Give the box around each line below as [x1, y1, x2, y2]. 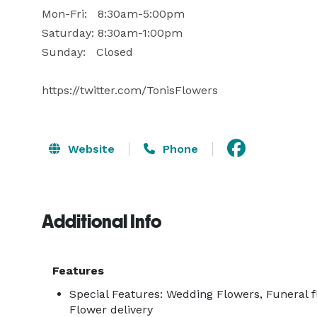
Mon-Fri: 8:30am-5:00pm [42, 7, 185, 21]
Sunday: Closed [42, 45, 133, 59]
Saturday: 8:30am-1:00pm [42, 26, 183, 40]
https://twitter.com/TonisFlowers [42, 83, 218, 97]
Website [64, 142, 115, 156]
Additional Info [42, 211, 161, 232]
